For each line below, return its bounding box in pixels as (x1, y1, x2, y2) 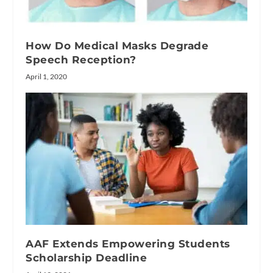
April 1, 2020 (26, 71, 68, 81)
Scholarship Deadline (26, 252, 147, 264)
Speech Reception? (26, 53, 136, 66)
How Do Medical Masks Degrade (26, 39, 209, 52)
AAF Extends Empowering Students (26, 238, 230, 250)
